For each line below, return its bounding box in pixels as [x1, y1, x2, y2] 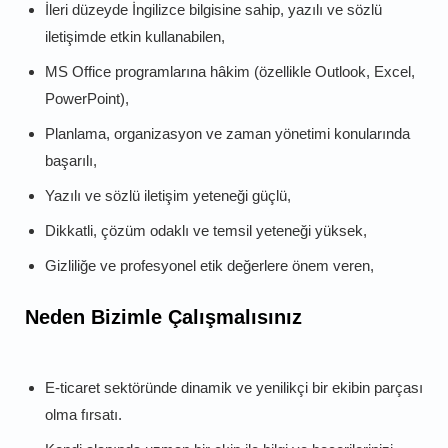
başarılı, [45, 151, 97, 169]
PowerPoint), [45, 89, 129, 107]
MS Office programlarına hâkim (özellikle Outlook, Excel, [45, 62, 415, 80]
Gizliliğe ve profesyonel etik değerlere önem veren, [45, 256, 374, 274]
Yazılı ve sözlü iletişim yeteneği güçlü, [45, 186, 291, 204]
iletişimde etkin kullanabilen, [45, 27, 225, 45]
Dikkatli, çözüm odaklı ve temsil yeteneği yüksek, [45, 221, 367, 239]
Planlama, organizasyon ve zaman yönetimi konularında [45, 124, 410, 142]
